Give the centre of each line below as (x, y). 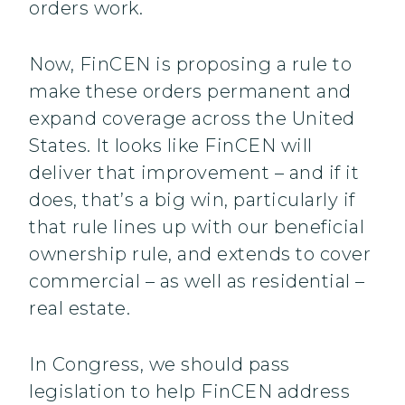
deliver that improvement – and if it (194, 173)
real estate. (80, 309)
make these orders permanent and (190, 92)
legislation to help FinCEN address (189, 392)
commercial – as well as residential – (197, 282)
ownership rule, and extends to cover (200, 254)
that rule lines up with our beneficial (197, 227)
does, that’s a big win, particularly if (192, 200)
